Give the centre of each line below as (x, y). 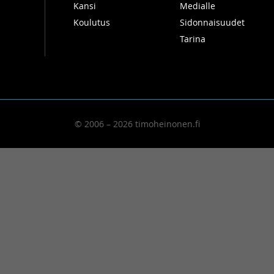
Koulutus (92, 22)
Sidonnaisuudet (212, 22)
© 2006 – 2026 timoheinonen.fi (137, 124)
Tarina (192, 39)
